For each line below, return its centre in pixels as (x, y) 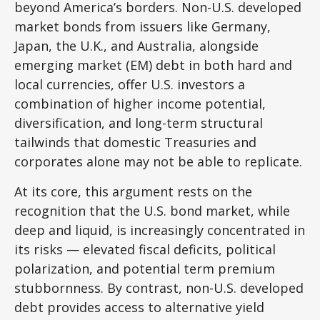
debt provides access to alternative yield (139, 307)
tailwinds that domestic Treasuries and (135, 142)
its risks (40, 249)
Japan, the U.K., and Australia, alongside (136, 46)
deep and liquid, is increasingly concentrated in (160, 230)
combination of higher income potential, (140, 104)
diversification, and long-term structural (139, 123)
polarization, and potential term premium (145, 269)
